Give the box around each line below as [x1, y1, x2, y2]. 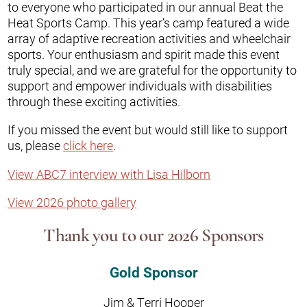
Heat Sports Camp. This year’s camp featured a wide [8, 14, 290, 32]
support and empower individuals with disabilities [8, 77, 273, 95]
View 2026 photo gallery [8, 193, 137, 210]
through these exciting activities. [8, 93, 181, 110]
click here [63, 137, 114, 154]
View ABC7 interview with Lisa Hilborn [8, 165, 211, 182]
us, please [8, 137, 64, 154]
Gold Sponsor [109, 262, 198, 282]
